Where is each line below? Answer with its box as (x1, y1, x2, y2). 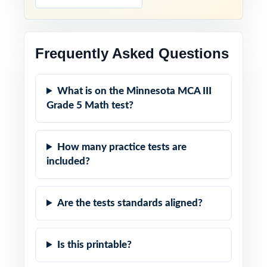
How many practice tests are (57, 142, 187, 152)
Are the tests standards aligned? (57, 198, 203, 208)
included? (46, 156, 90, 166)
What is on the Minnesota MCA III (57, 86, 212, 96)
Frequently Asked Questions (35, 45, 229, 61)
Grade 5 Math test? (46, 100, 133, 110)
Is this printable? (57, 240, 132, 250)
